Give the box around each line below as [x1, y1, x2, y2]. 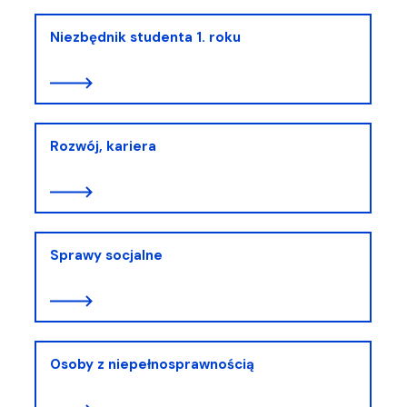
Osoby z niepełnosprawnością [50, 354, 254, 373]
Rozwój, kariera [50, 136, 156, 155]
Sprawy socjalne [50, 245, 163, 264]
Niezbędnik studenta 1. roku [50, 27, 241, 46]
